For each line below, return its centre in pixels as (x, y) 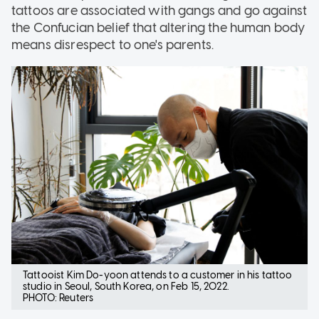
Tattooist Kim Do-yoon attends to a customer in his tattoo (158, 275)
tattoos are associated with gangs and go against (159, 11)
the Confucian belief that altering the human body (158, 28)
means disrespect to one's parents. (113, 45)
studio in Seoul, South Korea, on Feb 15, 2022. (127, 286)
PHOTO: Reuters (58, 298)
